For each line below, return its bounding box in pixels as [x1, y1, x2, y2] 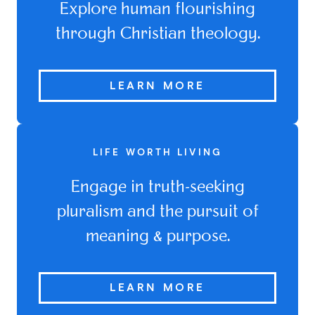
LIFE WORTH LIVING [93, 147, 222, 157]
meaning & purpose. [85, 229, 230, 246]
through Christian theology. [55, 26, 260, 44]
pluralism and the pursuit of [56, 204, 259, 221]
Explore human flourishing [60, 1, 255, 19]
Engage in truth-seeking [70, 179, 245, 197]
